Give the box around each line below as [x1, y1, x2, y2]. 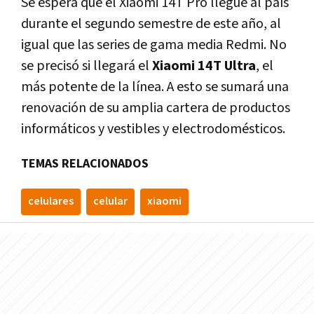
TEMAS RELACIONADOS [21, 155, 149, 172]
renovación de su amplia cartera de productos [21, 98, 290, 117]
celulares [28, 193, 74, 209]
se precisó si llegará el [21, 56, 152, 75]
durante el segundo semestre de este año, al [21, 14, 281, 33]
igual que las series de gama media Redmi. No [21, 35, 287, 54]
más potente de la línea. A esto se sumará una [21, 77, 289, 96]
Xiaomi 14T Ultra [152, 56, 256, 75]
